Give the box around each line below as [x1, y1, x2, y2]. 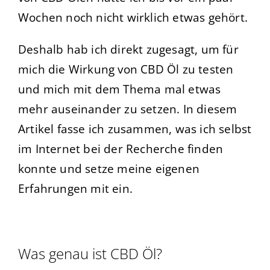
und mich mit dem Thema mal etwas [18, 81, 221, 97]
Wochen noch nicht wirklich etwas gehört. [18, 10, 248, 25]
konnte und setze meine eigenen [18, 161, 199, 177]
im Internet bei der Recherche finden [18, 141, 224, 157]
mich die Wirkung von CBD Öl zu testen [18, 61, 234, 77]
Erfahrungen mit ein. [18, 181, 133, 196]
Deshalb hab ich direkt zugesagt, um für [18, 42, 239, 57]
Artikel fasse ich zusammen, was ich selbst [18, 121, 252, 137]
